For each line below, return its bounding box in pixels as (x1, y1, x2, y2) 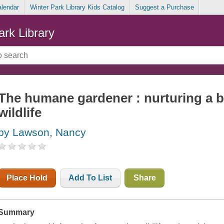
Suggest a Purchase (134, 3, 194, 11)
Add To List (68, 173, 112, 182)
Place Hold (6, 173, 48, 182)
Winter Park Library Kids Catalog (29, 3, 124, 11)
